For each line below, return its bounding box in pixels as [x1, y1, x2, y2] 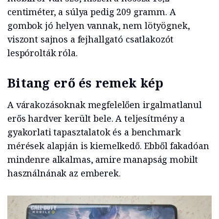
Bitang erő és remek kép [7, 74, 164, 91]
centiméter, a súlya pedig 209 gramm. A [7, 6, 176, 18]
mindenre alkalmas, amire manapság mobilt [7, 153, 198, 166]
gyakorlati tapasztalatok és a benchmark [7, 126, 181, 138]
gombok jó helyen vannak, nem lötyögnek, [7, 20, 190, 32]
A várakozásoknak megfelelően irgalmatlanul [7, 99, 202, 111]
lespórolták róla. [7, 47, 78, 59]
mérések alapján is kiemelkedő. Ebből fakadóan [7, 140, 209, 152]
